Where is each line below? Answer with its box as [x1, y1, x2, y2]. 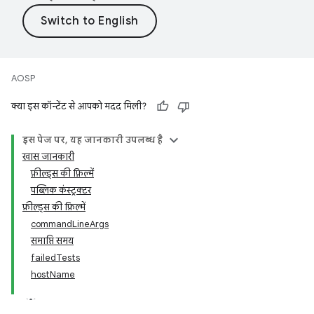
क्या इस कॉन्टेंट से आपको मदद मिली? [11, 100, 146, 112]
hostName [31, 268, 75, 280]
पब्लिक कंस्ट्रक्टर [31, 184, 91, 196]
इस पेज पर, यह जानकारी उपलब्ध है [22, 134, 163, 146]
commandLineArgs [31, 218, 109, 230]
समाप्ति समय [31, 235, 74, 247]
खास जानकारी [22, 151, 74, 163]
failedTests [31, 252, 80, 264]
